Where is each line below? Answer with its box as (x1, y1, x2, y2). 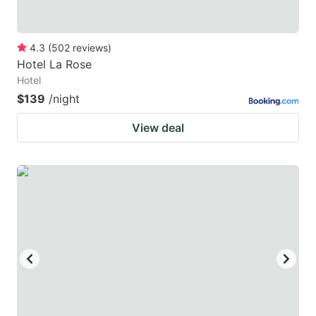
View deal (132, 120, 184, 135)
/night (49, 91, 80, 106)
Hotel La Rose (17, 56, 92, 71)
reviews (73, 41, 108, 54)
